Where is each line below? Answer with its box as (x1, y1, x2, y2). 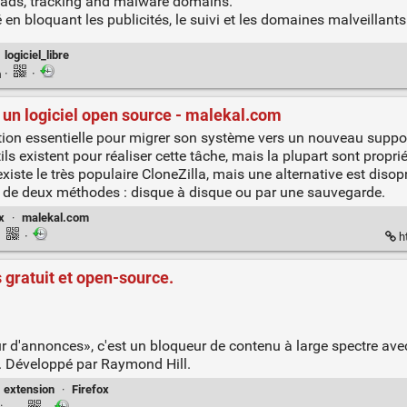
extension (3, 382, 55, 397)
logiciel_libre (5, 47, 70, 62)
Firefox (72, 382, 110, 397)
